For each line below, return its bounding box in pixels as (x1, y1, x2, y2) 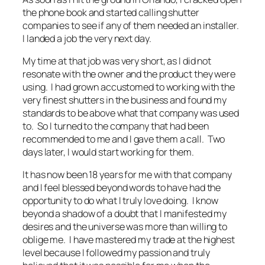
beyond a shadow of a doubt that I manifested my (22, 207, 227, 221)
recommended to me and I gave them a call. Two (22, 132, 225, 146)
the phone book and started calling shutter (22, 5, 199, 19)
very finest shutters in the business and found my (22, 93, 227, 107)
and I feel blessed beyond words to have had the (22, 181, 221, 195)
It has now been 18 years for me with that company (22, 168, 232, 182)
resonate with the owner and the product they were (22, 67, 236, 81)
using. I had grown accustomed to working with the (22, 80, 235, 94)
